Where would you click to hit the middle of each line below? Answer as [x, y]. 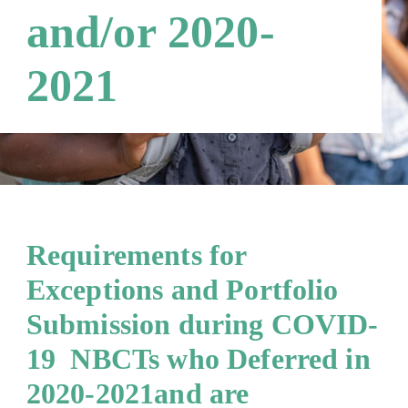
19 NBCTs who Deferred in [198, 358]
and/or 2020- [150, 33]
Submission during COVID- [202, 324]
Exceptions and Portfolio [182, 289]
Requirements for [136, 255]
